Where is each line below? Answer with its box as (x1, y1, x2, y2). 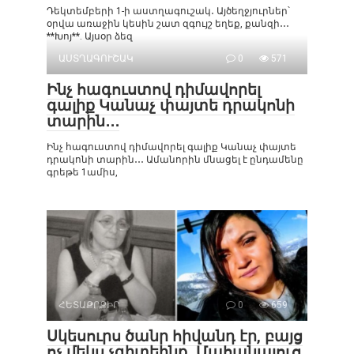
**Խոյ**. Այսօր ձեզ (47, 31, 133, 42)
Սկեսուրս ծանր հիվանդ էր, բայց (47, 327, 303, 345)
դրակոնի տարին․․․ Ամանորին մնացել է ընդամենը (47, 154, 303, 165)
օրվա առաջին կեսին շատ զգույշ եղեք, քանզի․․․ (47, 18, 289, 29)
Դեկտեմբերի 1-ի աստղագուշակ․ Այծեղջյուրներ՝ (47, 6, 290, 17)
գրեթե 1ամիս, (47, 167, 118, 178)
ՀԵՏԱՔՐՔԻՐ (58, 299, 119, 311)
